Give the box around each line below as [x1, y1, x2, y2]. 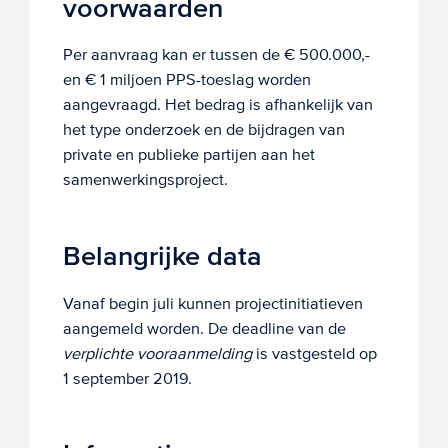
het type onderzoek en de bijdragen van [62, 120, 345, 140]
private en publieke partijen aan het [62, 145, 315, 165]
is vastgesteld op [251, 343, 377, 363]
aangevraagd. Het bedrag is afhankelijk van [62, 95, 373, 115]
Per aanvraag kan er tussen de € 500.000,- [62, 45, 370, 65]
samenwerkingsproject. [62, 170, 228, 190]
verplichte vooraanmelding [62, 343, 252, 363]
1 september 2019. [62, 368, 192, 388]
